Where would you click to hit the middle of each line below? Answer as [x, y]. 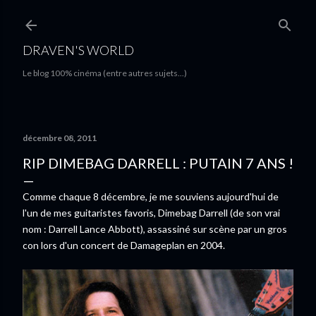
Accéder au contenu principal [158, 18]
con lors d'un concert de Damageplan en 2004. [124, 245]
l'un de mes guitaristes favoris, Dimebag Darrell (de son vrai [151, 213]
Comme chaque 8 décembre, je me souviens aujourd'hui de [151, 196]
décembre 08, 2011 [60, 138]
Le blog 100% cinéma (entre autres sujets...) [105, 73]
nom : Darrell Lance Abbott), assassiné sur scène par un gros [155, 229]
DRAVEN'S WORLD [78, 50]
